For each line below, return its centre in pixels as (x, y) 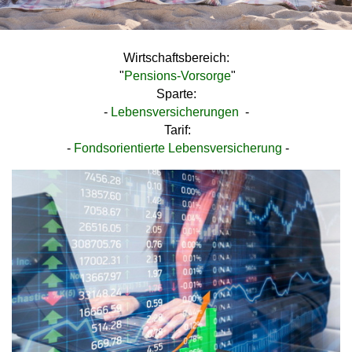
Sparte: (176, 94)
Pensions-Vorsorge (178, 76)
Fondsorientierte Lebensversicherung (178, 148)
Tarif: (178, 130)
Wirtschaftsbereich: (176, 58)
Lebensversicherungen (174, 112)
